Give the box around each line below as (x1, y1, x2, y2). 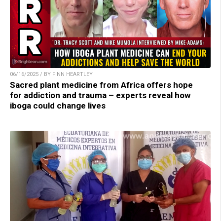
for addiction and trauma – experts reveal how (10, 90, 190, 101)
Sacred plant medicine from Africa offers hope (10, 80, 193, 90)
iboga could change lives (10, 101, 106, 111)
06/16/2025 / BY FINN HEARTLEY (10, 71, 93, 78)
